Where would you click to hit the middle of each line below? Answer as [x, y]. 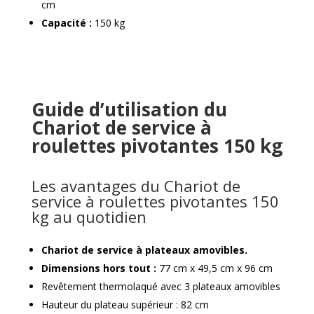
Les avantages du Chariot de [136, 185]
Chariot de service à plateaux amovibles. [144, 250]
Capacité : [66, 22]
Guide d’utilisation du [129, 109]
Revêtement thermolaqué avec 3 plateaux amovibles [161, 286]
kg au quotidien [89, 216]
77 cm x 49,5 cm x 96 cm [214, 268]
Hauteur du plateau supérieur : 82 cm [125, 304]
